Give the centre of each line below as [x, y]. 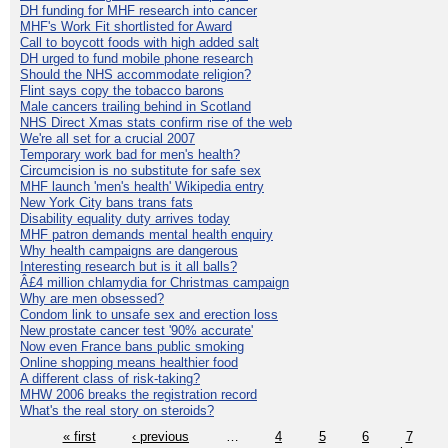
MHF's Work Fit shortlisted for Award [126, 26]
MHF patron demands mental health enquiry [146, 234]
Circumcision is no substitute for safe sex [140, 170]
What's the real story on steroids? [117, 410]
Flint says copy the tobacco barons [122, 90]
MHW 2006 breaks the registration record [138, 394]
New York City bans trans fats [106, 202]
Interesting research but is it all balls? [128, 266]
